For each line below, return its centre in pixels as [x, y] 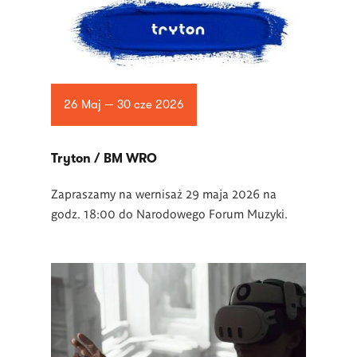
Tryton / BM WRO [104, 159]
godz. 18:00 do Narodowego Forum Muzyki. [169, 213]
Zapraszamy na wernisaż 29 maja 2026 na [164, 193]
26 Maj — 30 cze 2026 [124, 105]
